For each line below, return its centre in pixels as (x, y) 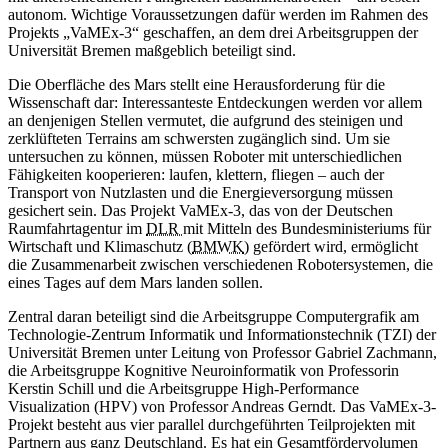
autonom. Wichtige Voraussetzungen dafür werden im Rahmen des (218, 15)
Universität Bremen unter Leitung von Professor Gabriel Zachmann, (222, 353)
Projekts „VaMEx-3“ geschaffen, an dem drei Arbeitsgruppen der (213, 33)
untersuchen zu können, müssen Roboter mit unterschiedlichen (205, 157)
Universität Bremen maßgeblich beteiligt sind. (152, 51)
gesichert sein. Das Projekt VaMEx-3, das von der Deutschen (200, 211)
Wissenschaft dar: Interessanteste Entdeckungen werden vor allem (215, 103)
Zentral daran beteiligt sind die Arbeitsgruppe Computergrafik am (213, 317)
